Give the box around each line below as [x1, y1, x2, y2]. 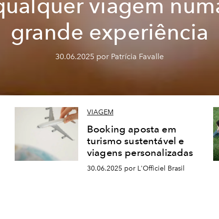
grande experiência [11, 19, 208, 45]
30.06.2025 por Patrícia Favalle [55, 52, 164, 61]
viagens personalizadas [87, 147, 194, 159]
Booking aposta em [87, 123, 176, 135]
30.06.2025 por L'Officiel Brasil [87, 164, 185, 173]
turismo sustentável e [87, 135, 184, 147]
